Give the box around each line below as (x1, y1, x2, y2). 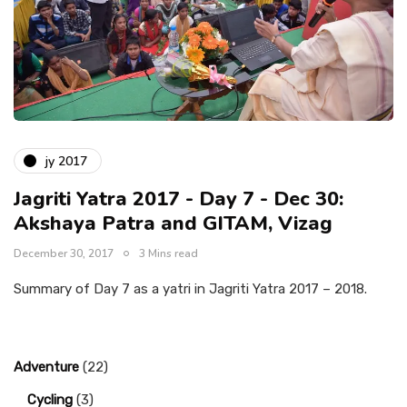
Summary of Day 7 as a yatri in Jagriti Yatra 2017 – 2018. (14, 281, 367, 298)
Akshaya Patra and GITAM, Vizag (14, 210, 333, 238)
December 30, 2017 (14, 246, 114, 262)
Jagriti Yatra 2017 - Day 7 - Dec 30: (14, 185, 343, 213)
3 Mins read (139, 246, 198, 262)
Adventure (14, 359, 79, 376)
